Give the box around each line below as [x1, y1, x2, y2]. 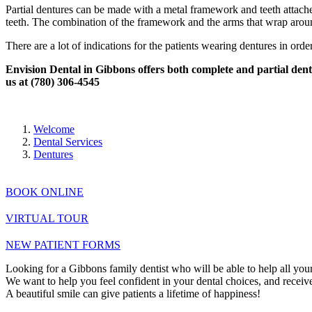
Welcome [33, 123, 75, 135]
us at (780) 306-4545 [6, 75, 100, 88]
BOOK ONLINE [6, 185, 84, 198]
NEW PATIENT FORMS [6, 238, 120, 251]
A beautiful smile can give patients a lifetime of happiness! [6, 287, 260, 299]
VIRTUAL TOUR [6, 212, 88, 224]
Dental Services [33, 135, 102, 148]
